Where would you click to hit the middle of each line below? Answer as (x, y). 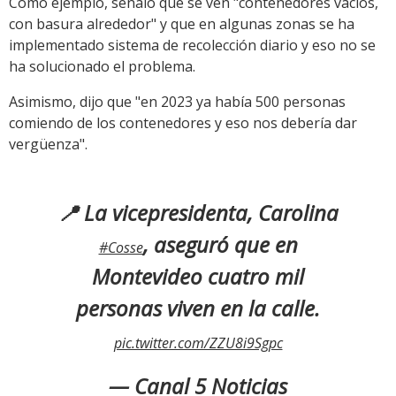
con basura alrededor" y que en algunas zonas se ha (182, 24)
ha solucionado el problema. (102, 67)
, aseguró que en (220, 245)
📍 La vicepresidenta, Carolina (198, 213)
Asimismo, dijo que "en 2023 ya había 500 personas (177, 102)
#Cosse (121, 248)
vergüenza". (48, 145)
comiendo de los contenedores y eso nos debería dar (183, 123)
